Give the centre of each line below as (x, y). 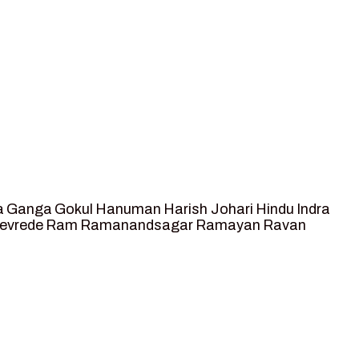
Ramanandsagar (137, 225)
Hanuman (128, 209)
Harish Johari (208, 209)
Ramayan (228, 225)
